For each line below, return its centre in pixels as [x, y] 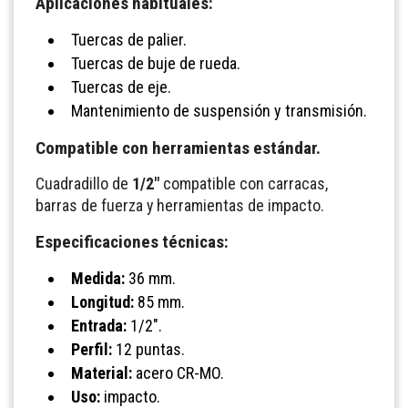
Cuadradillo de [84, 183]
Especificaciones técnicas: [132, 241]
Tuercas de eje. [121, 87]
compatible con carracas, [244, 183]
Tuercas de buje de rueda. [156, 63]
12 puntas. [148, 349]
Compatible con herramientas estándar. [178, 148]
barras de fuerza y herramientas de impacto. [180, 205]
